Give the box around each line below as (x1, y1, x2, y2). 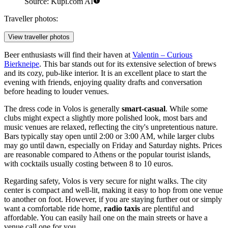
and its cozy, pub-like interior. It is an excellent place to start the (4, 69, 207, 78)
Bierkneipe (4, 60, 39, 69)
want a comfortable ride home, (4, 204, 104, 213)
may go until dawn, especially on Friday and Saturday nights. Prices (4, 141, 222, 150)
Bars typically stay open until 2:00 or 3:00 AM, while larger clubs (4, 132, 214, 141)
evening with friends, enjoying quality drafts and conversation (4, 78, 202, 87)
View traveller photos (8, 33, 70, 41)
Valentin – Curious (132, 50, 192, 60)
